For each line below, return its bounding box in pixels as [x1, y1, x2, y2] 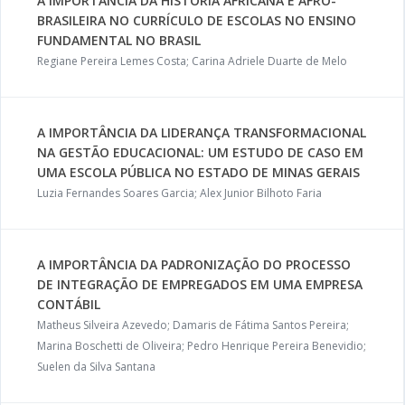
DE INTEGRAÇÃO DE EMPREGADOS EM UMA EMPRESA [37, 276, 363, 293]
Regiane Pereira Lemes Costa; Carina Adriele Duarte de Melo [37, 53, 347, 69]
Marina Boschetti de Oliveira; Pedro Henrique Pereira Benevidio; [37, 338, 366, 353]
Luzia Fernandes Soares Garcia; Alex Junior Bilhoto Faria [37, 185, 322, 201]
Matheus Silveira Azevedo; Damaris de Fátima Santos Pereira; [37, 317, 349, 333]
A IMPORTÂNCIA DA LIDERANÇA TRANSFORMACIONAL [37, 124, 366, 141]
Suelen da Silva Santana [37, 359, 155, 374]
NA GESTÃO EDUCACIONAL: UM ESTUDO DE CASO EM [37, 144, 363, 161]
